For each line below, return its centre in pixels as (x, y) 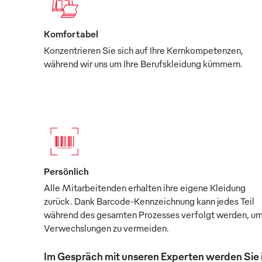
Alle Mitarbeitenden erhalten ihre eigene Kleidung (145, 187)
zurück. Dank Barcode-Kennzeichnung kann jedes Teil (149, 201)
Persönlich (66, 171)
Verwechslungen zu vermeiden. (106, 228)
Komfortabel (71, 34)
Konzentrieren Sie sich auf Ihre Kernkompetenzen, (144, 50)
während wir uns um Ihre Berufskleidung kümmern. (143, 63)
